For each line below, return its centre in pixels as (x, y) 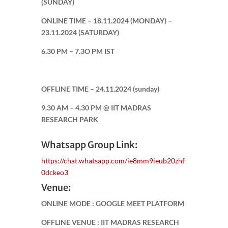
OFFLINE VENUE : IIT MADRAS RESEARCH (110, 222)
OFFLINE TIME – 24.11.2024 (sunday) (100, 89)
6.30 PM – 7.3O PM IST (78, 51)
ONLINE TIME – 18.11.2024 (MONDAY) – (106, 20)
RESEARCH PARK (69, 119)
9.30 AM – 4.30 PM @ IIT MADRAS (96, 107)
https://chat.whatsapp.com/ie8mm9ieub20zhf (113, 160)
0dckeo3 (54, 172)
